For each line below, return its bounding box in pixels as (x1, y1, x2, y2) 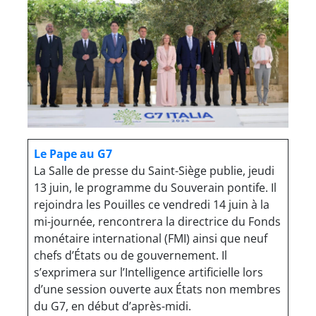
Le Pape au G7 (34, 146, 112, 162)
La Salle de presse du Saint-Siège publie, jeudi (34, 163, 274, 179)
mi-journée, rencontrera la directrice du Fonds (34, 214, 281, 230)
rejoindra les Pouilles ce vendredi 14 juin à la (34, 197, 269, 213)
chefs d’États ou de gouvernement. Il (34, 248, 227, 264)
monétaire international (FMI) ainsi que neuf (34, 231, 267, 247)
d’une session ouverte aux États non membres (34, 281, 281, 298)
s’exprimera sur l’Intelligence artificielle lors (34, 265, 263, 281)
